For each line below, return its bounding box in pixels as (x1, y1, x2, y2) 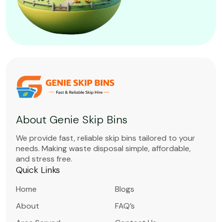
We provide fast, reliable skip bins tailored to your (16, 133, 195, 144)
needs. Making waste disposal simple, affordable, (16, 143, 191, 154)
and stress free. (16, 154, 72, 165)
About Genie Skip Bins (16, 112, 127, 127)
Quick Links (16, 164, 60, 176)
